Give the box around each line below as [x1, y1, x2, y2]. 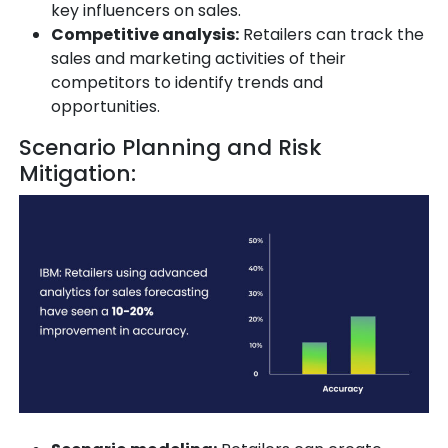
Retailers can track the [239, 23, 424, 47]
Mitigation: [19, 158, 136, 190]
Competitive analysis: [51, 23, 239, 47]
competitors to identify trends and [51, 71, 323, 95]
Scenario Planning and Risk [19, 132, 321, 164]
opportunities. [51, 95, 160, 119]
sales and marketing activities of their [51, 47, 346, 71]
